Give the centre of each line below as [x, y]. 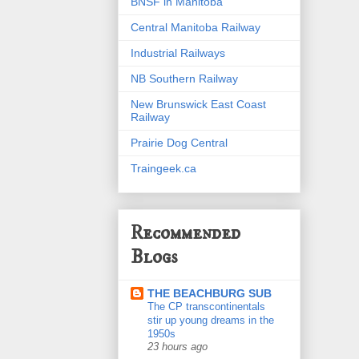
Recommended [186, 234]
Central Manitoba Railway [196, 27]
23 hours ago [177, 347]
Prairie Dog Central [179, 142]
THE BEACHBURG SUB [210, 294]
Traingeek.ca [163, 168]
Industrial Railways [178, 52]
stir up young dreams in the [211, 321]
